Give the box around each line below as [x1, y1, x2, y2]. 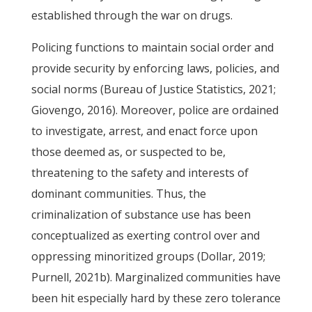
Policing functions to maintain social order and [31, 40, 274, 55]
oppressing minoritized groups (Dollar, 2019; [31, 249, 265, 264]
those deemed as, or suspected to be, [31, 144, 226, 159]
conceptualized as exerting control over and [31, 228, 260, 243]
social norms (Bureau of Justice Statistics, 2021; [31, 81, 276, 97]
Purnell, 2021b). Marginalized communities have [31, 270, 281, 285]
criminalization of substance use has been [31, 207, 251, 222]
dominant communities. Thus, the [31, 186, 206, 201]
